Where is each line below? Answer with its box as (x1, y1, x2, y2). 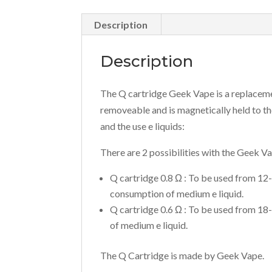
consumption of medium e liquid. (110, 188, 244, 200)
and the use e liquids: (100, 120, 185, 132)
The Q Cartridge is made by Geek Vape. (100, 250, 265, 262)
